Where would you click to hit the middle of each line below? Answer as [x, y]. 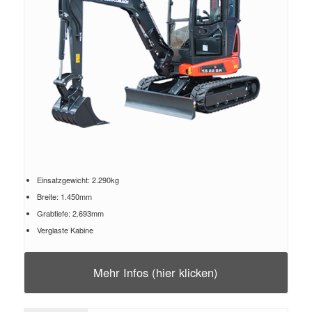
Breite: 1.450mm [64, 196]
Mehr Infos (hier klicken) [156, 272]
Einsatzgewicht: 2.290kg [78, 180]
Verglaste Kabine [65, 230]
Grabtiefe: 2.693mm [70, 213]
